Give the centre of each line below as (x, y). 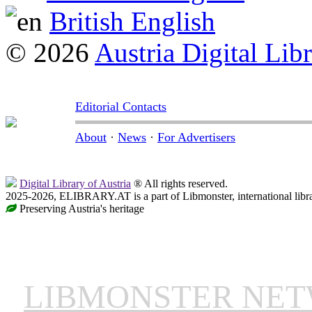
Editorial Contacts (121, 106)
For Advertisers (196, 137)
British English (132, 21)
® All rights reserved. (179, 183)
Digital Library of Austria (75, 183)
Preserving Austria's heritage (80, 208)
